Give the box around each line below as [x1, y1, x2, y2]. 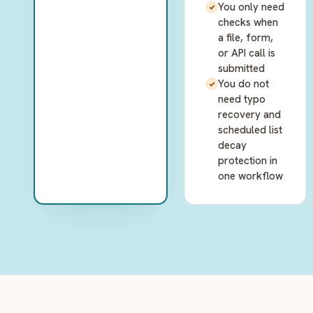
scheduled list [218, 123, 282, 137]
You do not [218, 77, 269, 91]
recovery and [218, 108, 281, 122]
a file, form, [218, 31, 273, 45]
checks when [218, 15, 278, 29]
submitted [218, 61, 265, 75]
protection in [218, 154, 277, 168]
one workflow [218, 169, 283, 183]
